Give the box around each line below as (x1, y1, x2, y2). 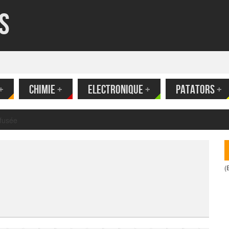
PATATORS (176, 82, 215, 97)
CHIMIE (29, 82, 55, 97)
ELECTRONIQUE (88, 82, 143, 97)
